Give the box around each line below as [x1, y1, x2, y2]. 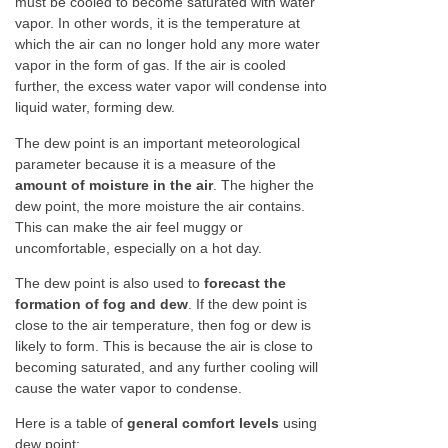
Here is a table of [15, 415, 127, 432]
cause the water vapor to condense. [15, 379, 242, 396]
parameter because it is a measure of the [15, 155, 276, 172]
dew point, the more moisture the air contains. [15, 197, 305, 214]
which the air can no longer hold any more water [15, 36, 320, 53]
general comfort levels [127, 415, 279, 432]
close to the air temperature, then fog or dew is [15, 316, 311, 333]
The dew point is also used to [15, 274, 204, 291]
